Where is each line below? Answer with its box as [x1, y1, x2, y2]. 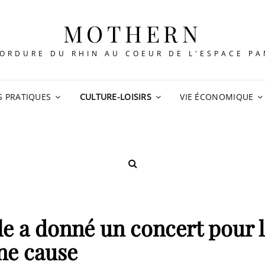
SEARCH [137, 166, 172, 179]
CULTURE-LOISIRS [79, 91, 152, 102]
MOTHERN [63, 18, 202, 49]
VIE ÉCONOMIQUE [180, 91, 254, 102]
